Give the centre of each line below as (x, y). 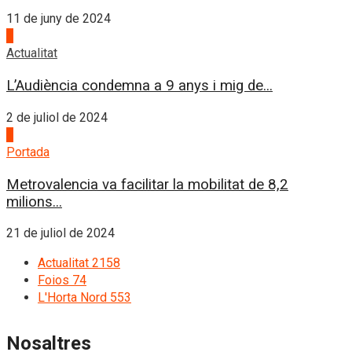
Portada (28, 152)
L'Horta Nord (72, 298)
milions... (34, 202)
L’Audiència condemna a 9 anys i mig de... (139, 86)
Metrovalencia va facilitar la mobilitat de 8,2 (147, 184)
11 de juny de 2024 (59, 19)
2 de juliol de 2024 (57, 117)
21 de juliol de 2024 (60, 233)
